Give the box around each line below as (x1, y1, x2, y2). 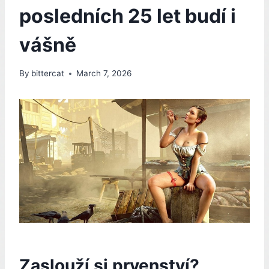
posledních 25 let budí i (19, 4, 236, 28)
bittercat (31, 68, 65, 79)
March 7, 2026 (76, 68, 132, 79)
